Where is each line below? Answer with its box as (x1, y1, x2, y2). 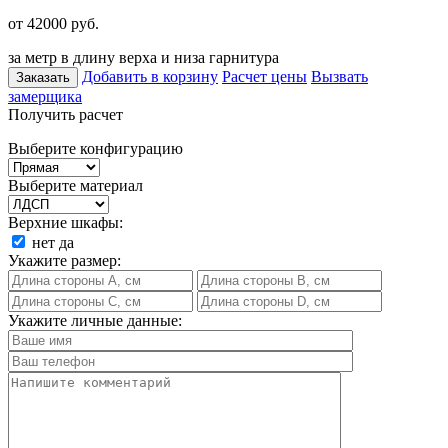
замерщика (8, 87, 82, 105)
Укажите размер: (8, 251, 121, 269)
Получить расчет (8, 105, 123, 123)
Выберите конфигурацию (8, 139, 183, 157)
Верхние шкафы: (8, 213, 123, 231)
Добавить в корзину (82, 67, 218, 85)
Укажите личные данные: (8, 311, 182, 329)
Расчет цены (222, 67, 307, 85)
